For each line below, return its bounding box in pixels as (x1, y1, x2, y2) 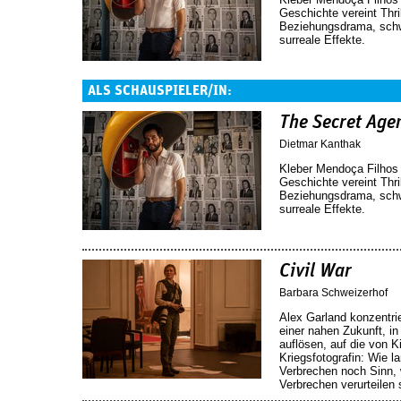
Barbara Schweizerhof (279, 286, 388, 299)
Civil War (279, 261, 352, 281)
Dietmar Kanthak (279, 137, 361, 150)
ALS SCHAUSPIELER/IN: (88, 83, 232, 98)
